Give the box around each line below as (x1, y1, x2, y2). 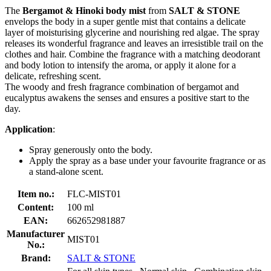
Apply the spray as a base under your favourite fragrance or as (29, 155, 266, 166)
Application (5, 123, 53, 134)
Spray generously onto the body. (29, 144, 152, 155)
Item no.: (17, 188, 54, 199)
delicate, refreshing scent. (5, 70, 101, 81)
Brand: (21, 252, 51, 263)
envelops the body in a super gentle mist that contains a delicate (5, 16, 246, 27)
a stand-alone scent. (29, 166, 103, 177)
